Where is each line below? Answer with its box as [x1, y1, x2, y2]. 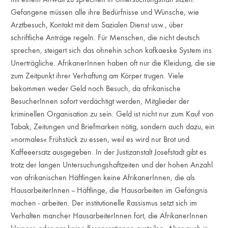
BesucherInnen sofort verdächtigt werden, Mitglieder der [11, 96, 190, 106]
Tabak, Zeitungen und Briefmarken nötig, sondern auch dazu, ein [11, 122, 215, 131]
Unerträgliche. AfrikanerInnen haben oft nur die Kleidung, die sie [11, 58, 216, 68]
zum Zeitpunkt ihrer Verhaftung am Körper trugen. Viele [11, 71, 184, 80]
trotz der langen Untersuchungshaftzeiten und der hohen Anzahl [11, 160, 213, 169]
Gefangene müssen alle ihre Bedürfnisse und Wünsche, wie [11, 7, 199, 17]
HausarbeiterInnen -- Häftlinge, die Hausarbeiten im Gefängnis [11, 185, 208, 195]
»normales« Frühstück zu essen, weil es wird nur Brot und [11, 134, 190, 144]
